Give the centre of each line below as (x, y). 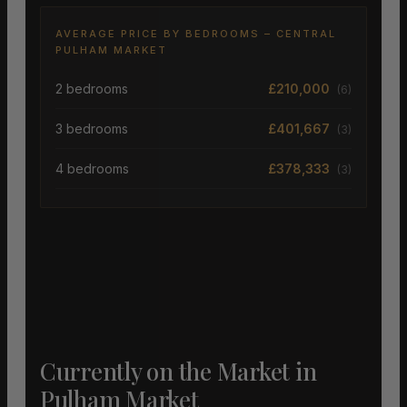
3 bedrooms (92, 128)
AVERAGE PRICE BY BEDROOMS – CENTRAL (196, 34)
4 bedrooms (92, 168)
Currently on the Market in (179, 372)
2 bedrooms (92, 88)
